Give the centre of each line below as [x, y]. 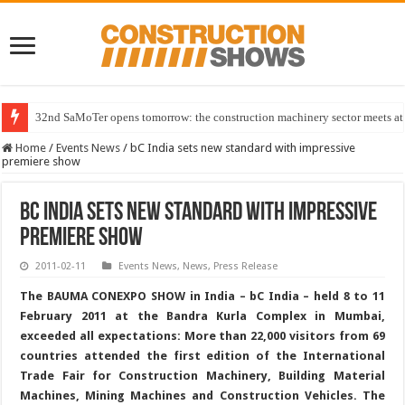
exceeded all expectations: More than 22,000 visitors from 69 [202, 336]
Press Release [246, 267]
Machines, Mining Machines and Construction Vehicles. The [202, 396]
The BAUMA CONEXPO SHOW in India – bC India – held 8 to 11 [202, 297]
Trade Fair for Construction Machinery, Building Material [202, 376]
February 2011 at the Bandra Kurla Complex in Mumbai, [202, 316]
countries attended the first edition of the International [202, 356]
